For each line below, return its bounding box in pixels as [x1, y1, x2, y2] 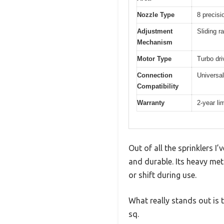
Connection [137, 71, 172, 79]
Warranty [137, 98, 164, 106]
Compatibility [137, 82, 178, 90]
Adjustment [137, 27, 172, 35]
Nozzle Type [137, 10, 174, 18]
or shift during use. [128, 170, 196, 180]
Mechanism [137, 38, 172, 46]
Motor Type [137, 54, 171, 62]
